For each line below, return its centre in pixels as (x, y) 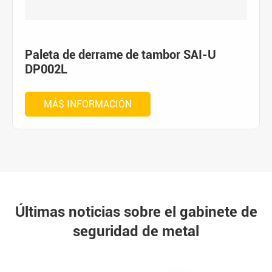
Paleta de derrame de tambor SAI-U (121, 54)
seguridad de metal (136, 231)
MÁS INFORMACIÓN (88, 104)
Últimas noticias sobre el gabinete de (136, 212)
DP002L (46, 69)
